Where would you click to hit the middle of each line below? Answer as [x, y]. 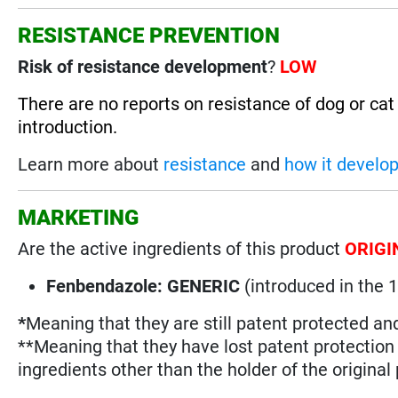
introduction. [68, 127]
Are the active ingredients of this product [182, 248]
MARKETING [79, 217]
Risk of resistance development [143, 66]
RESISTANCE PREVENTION [149, 35]
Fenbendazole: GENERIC [143, 286]
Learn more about [91, 164]
